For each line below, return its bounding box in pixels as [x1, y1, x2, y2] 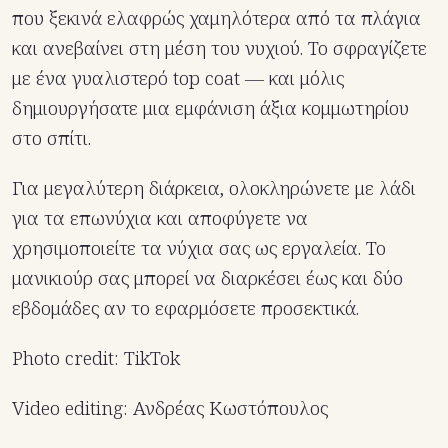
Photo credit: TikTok [12, 345, 180, 372]
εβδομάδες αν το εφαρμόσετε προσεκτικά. [12, 295, 359, 322]
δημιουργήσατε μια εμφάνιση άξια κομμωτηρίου [12, 95, 409, 122]
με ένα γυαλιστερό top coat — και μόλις [12, 65, 344, 92]
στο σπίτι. [12, 125, 91, 152]
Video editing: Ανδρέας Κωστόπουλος [12, 395, 328, 422]
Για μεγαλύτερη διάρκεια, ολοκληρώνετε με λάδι [12, 175, 416, 202]
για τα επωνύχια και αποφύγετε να [12, 205, 308, 232]
